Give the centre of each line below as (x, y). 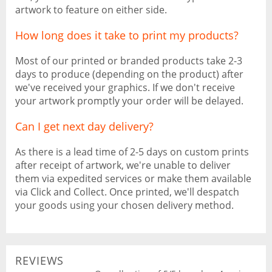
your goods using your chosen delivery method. (124, 205)
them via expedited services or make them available (133, 178)
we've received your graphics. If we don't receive (125, 87)
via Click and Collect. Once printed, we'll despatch (127, 192)
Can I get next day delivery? (84, 126)
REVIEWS (40, 260)
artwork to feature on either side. (91, 10)
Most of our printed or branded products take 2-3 (129, 61)
